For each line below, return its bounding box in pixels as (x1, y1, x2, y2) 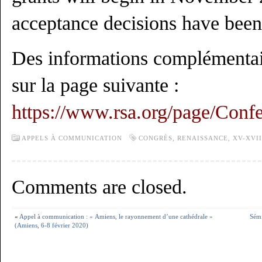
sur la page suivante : (12, 74, 184, 96)
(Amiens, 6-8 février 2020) (15, 222, 88, 229)
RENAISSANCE (177, 135, 228, 142)
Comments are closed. (12, 176, 187, 198)
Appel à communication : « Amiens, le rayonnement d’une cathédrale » (19, 213, 213, 220)
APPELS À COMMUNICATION (22, 135, 122, 142)
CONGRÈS (139, 135, 173, 142)
